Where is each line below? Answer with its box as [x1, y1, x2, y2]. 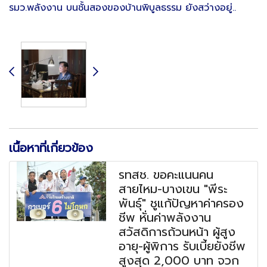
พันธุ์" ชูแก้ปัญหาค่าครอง [119, 194, 244, 212]
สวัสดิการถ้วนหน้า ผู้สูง [119, 222, 236, 241]
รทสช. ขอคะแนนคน [119, 165, 214, 184]
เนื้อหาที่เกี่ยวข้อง [9, 138, 93, 157]
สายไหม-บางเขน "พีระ [119, 179, 228, 198]
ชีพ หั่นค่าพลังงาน [119, 208, 212, 226]
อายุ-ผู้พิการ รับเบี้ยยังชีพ [119, 237, 246, 255]
